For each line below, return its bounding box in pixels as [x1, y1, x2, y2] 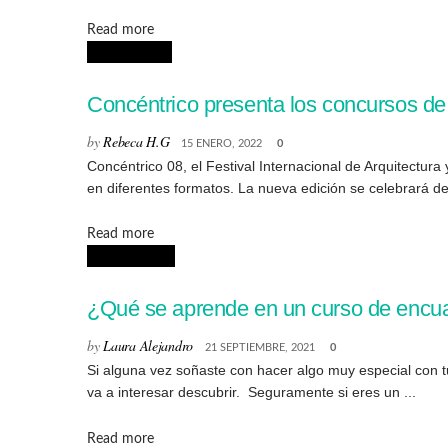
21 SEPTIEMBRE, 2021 [205, 342, 315, 354]
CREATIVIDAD [87, 250, 175, 263]
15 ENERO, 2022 [181, 137, 263, 149]
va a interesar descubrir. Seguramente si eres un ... [87, 384, 416, 401]
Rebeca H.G [103, 131, 170, 151]
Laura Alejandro [103, 336, 193, 356]
